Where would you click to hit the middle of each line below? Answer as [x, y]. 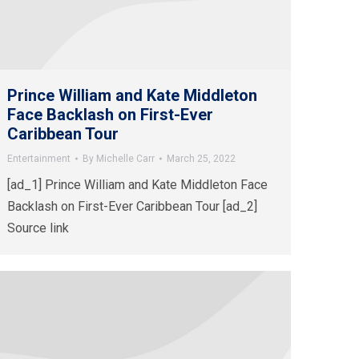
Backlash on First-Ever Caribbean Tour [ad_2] [132, 207]
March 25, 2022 [201, 159]
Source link [38, 228]
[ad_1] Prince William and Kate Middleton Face [137, 185]
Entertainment [39, 159]
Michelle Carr [125, 159]
